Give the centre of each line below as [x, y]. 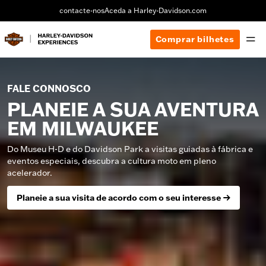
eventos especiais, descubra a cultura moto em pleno [112, 161]
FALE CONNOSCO [49, 88]
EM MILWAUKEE [83, 129]
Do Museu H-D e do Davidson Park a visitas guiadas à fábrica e [130, 149]
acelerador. [30, 173]
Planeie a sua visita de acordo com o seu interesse [119, 198]
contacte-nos [82, 10]
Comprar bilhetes [195, 39]
